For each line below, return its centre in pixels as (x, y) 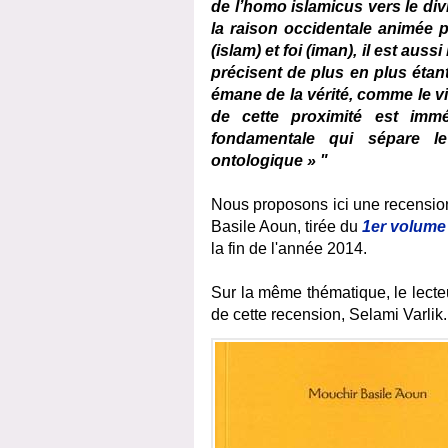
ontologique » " (269, 161)
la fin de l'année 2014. (289, 249)
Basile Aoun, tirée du (286, 227)
